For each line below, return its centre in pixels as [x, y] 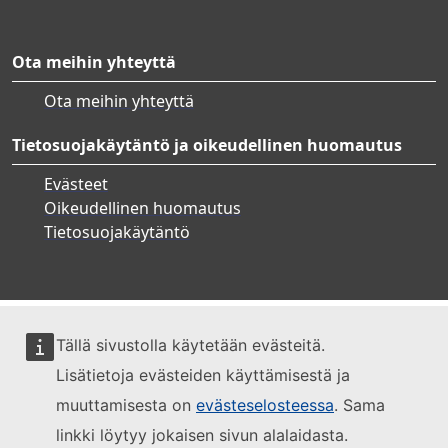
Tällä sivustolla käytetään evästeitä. [190, 345]
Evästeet [76, 183]
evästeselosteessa [265, 405]
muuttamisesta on [126, 405]
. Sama [359, 405]
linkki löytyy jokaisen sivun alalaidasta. [202, 435]
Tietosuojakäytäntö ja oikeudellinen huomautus [207, 144]
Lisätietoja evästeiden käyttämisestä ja [203, 375]
